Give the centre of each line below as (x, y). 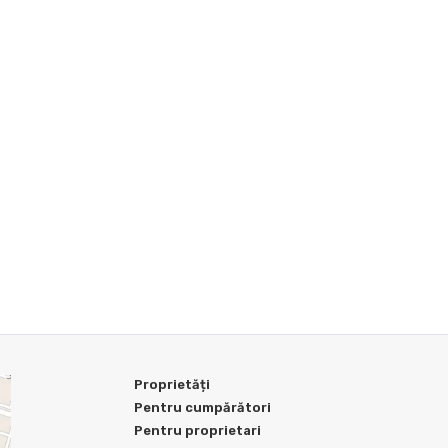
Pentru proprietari (197, 431)
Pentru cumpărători (202, 408)
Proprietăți (172, 385)
